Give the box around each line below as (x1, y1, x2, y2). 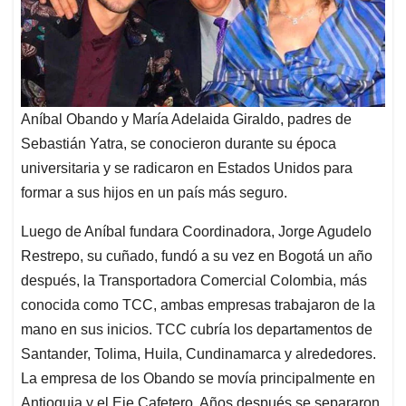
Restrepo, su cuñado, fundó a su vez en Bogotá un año (21, 247, 372, 264)
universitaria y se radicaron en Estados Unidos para (21, 159, 353, 176)
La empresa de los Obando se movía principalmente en (21, 370, 375, 386)
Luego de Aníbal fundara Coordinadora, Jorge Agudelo (21, 223, 372, 239)
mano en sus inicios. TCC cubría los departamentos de (21, 321, 372, 337)
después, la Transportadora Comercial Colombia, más (21, 272, 367, 288)
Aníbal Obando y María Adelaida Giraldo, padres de (21, 111, 352, 127)
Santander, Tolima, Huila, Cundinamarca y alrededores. (21, 345, 376, 362)
